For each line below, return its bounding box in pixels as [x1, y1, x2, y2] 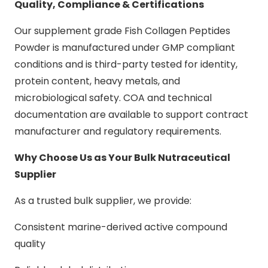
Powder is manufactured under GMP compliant [14, 40, 235, 54]
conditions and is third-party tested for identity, [14, 57, 237, 71]
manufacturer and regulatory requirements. [14, 124, 221, 138]
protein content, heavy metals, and [14, 74, 180, 88]
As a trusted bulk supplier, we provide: [14, 193, 191, 208]
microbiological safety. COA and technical [14, 90, 212, 105]
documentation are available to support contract [14, 107, 248, 121]
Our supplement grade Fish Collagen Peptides [14, 23, 230, 38]
